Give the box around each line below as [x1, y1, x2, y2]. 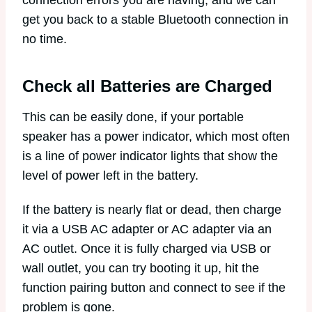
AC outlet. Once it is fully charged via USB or [22, 242, 271, 256]
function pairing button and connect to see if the [22, 281, 286, 295]
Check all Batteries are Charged [22, 76, 272, 95]
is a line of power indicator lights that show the [22, 148, 278, 163]
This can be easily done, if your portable [22, 109, 244, 124]
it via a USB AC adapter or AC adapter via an [22, 222, 272, 237]
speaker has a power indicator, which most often [22, 129, 290, 143]
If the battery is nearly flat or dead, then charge [22, 203, 281, 217]
